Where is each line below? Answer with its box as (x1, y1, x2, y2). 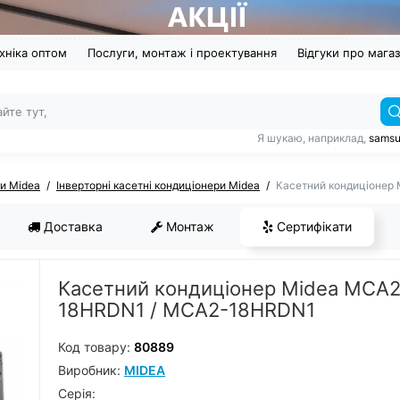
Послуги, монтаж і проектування (87, 46, 277, 61)
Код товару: (58, 339, 134, 355)
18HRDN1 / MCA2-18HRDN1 (58, 298, 315, 322)
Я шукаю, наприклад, (257, 131, 369, 146)
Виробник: (58, 362, 124, 379)
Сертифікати (273, 219, 352, 235)
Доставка (40, 219, 103, 235)
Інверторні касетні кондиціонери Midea (56, 179, 260, 193)
